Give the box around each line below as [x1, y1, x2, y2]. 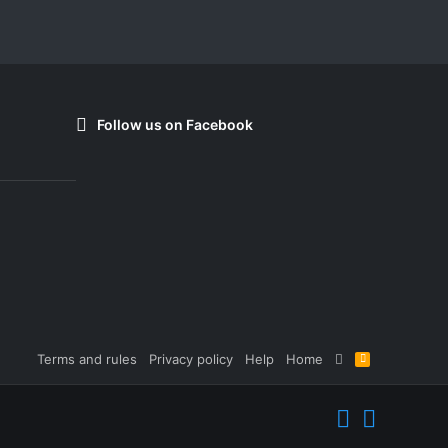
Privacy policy [149, 350, 234, 367]
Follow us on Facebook [97, 116, 253, 134]
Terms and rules [37, 350, 138, 367]
